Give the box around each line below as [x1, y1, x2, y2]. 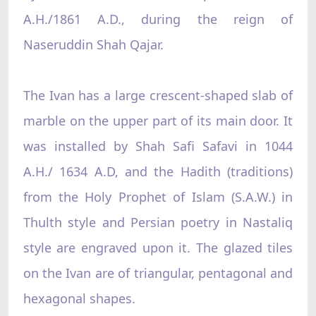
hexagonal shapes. [23, 289, 135, 307]
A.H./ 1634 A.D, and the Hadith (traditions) [23, 162, 293, 180]
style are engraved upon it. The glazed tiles [23, 238, 293, 256]
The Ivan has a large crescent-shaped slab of [23, 86, 293, 104]
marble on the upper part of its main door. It [23, 111, 293, 129]
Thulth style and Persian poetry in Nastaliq [23, 213, 293, 231]
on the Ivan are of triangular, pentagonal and [23, 264, 293, 281]
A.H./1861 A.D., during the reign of [23, 10, 293, 28]
